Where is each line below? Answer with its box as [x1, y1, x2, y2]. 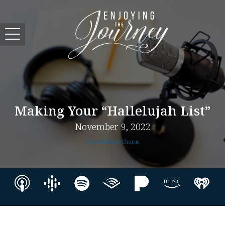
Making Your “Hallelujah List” [15, 104, 210, 120]
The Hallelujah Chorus [86, 139, 139, 145]
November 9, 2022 [74, 122, 151, 133]
